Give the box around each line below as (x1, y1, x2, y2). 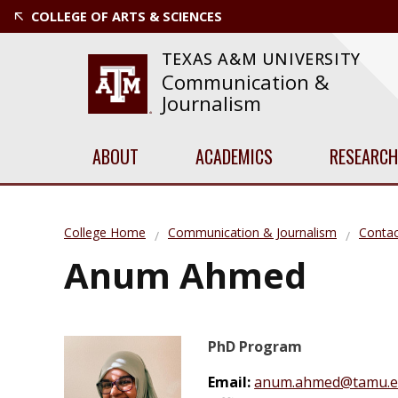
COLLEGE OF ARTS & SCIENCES (31, 8, 222, 25)
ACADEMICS (195, 142, 273, 170)
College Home (64, 224, 146, 242)
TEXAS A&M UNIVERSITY (161, 48, 361, 69)
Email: (208, 372, 255, 393)
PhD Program (208, 337, 303, 357)
